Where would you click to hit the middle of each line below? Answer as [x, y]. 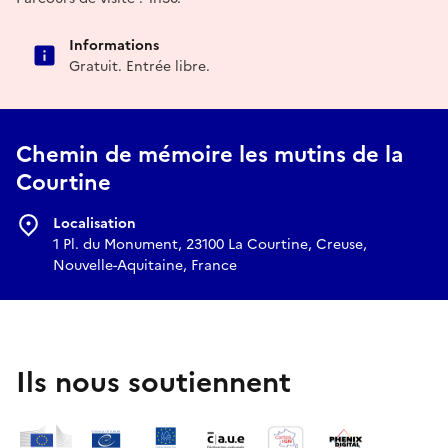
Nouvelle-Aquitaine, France [145, 265]
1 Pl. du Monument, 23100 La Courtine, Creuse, [210, 244]
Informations [114, 45]
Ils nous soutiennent [153, 381]
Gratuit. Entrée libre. [139, 66]
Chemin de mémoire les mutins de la [209, 154]
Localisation [94, 223]
